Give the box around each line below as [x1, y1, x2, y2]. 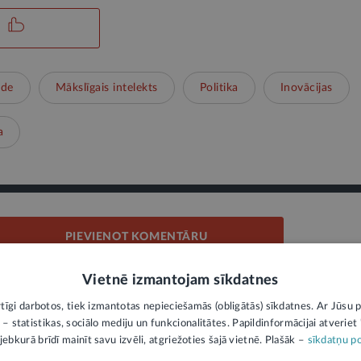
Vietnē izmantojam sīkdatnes [82, 273, 279, 288]
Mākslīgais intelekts [55, 82, 158, 93]
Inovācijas [280, 82, 333, 93]
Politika [199, 82, 239, 93]
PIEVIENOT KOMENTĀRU [64, 231, 208, 243]
